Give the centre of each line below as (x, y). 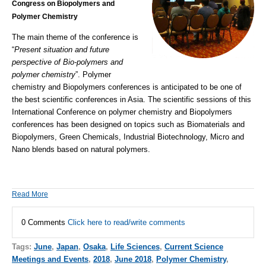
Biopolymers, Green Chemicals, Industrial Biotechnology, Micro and (128, 137)
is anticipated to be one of (196, 87)
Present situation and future (62, 50)
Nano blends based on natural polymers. (81, 150)
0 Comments (45, 222)
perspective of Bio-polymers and (67, 62)
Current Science (194, 246)
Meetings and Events (50, 259)
